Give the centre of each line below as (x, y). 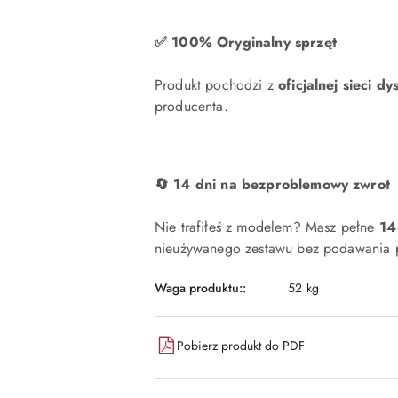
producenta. (191, 106)
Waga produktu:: (200, 287)
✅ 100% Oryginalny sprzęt (246, 42)
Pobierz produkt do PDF (241, 345)
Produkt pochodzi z (217, 85)
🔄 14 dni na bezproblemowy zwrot (272, 184)
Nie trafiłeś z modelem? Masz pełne (267, 227)
